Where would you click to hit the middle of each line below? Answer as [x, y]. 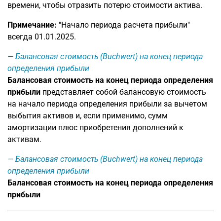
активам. [24, 139]
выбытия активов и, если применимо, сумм [88, 116]
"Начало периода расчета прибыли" [123, 25]
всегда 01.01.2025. [42, 37]
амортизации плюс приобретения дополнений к [95, 128]
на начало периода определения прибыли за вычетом [107, 104]
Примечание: [32, 25]
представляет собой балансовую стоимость [123, 92]
